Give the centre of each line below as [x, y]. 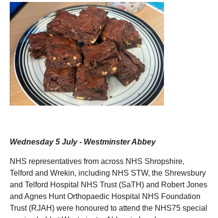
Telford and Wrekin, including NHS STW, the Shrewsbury [108, 173]
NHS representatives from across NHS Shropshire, [97, 161]
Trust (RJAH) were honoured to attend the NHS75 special [109, 208]
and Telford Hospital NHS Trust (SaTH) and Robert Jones [109, 184]
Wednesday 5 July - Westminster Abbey [83, 142]
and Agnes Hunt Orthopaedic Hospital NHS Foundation [105, 196]
